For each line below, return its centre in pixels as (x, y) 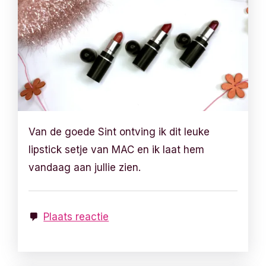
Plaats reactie (76, 216)
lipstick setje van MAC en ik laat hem (117, 149)
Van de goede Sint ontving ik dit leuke (119, 132)
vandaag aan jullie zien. (85, 167)
